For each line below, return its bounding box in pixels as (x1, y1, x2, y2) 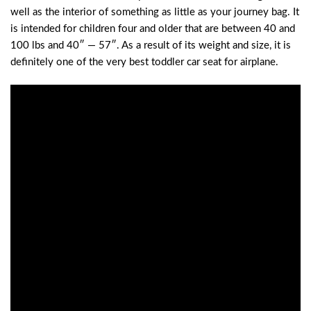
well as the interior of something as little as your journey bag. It (10, 7, 299, 18)
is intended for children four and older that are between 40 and (10, 24, 295, 35)
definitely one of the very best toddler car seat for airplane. (10, 57, 278, 68)
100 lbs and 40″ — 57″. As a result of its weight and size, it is (10, 40, 291, 51)
